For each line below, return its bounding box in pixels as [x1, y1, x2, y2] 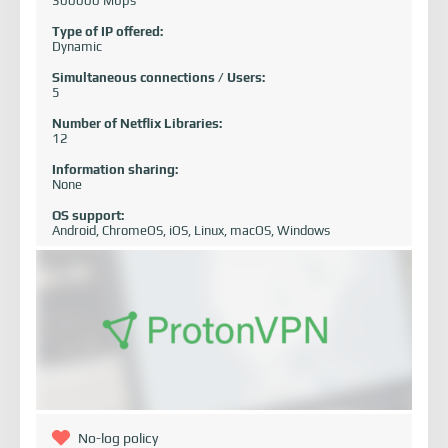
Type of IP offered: [52, 24, 163, 40]
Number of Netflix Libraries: [52, 116, 222, 132]
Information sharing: [52, 162, 178, 178]
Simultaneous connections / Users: [52, 70, 265, 86]
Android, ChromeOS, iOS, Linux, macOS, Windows [52, 223, 330, 239]
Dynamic [52, 39, 102, 55]
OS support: [52, 208, 124, 224]
